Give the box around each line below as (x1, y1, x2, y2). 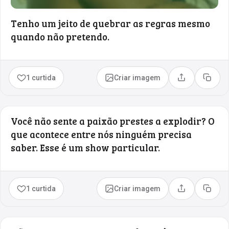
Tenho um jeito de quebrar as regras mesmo (11, 16, 210, 30)
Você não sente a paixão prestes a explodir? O (11, 114, 215, 127)
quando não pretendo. (11, 30, 109, 43)
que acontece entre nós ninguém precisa (11, 127, 192, 141)
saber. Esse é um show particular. (11, 141, 160, 154)
